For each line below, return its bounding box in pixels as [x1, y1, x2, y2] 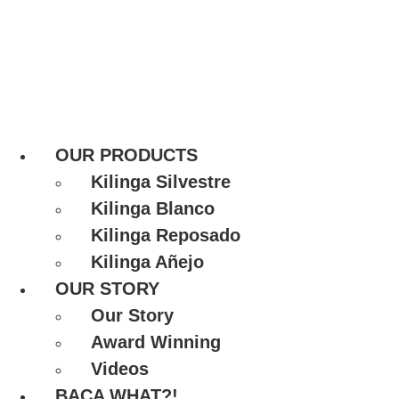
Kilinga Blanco [91, 199, 215, 218]
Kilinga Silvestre [91, 172, 231, 191]
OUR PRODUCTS [55, 145, 198, 165]
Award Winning [91, 332, 221, 352]
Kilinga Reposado [91, 225, 240, 245]
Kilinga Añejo [91, 252, 204, 272]
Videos [91, 359, 149, 379]
